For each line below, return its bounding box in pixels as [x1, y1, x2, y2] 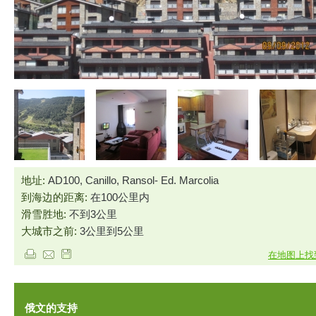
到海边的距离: [21, 192, 90, 203]
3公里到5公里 [80, 226, 144, 237]
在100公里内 [90, 192, 150, 203]
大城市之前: [21, 226, 80, 237]
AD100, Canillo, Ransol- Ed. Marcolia [48, 175, 219, 186]
